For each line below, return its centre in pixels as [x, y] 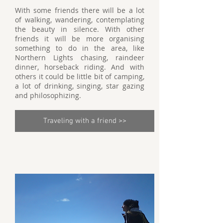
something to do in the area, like [80, 48]
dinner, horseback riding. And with [80, 67]
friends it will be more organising [80, 38]
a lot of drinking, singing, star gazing [80, 86]
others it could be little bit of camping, [80, 76]
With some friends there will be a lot [80, 10]
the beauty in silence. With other [80, 29]
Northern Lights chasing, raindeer [80, 57]
